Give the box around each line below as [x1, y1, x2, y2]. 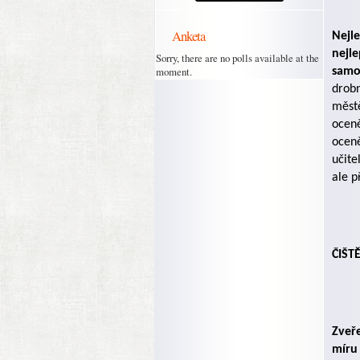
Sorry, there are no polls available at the [156, 51, 319, 65]
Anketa [172, 27, 205, 45]
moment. [156, 64, 192, 79]
